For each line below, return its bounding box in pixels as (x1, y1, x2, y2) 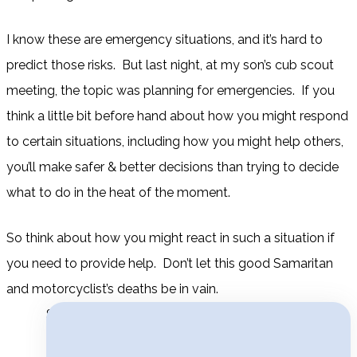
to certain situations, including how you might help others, (6, 134, 343, 150)
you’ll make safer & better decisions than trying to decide (6, 159, 339, 175)
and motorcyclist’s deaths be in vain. (6, 281, 218, 297)
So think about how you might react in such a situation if (6, 230, 335, 246)
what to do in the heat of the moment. (6, 185, 230, 201)
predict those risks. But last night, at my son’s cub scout (6, 57, 334, 73)
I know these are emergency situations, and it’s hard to (6, 32, 323, 48)
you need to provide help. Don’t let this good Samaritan (6, 256, 333, 272)
